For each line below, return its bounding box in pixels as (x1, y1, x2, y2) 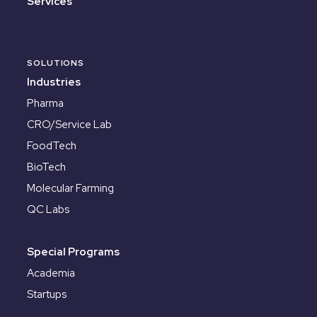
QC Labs (27, 202, 69, 217)
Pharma (27, 96, 64, 111)
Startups (27, 287, 67, 302)
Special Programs (27, 245, 120, 260)
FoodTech (27, 139, 76, 154)
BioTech (27, 160, 66, 175)
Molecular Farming (27, 181, 114, 196)
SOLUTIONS (27, 57, 85, 69)
